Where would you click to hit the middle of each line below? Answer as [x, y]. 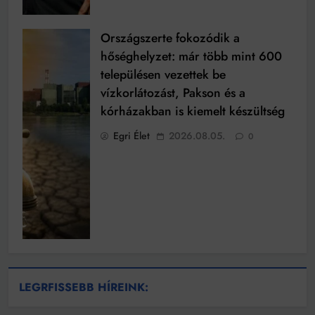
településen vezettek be [163, 75]
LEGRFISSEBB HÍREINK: [84, 287]
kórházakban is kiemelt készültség [193, 111]
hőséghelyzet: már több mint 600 [191, 57]
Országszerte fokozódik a [170, 38]
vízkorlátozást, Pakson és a [173, 93]
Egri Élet [131, 136]
